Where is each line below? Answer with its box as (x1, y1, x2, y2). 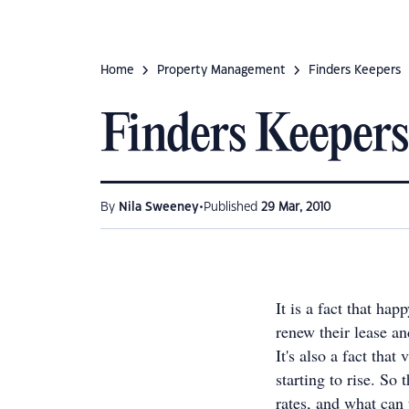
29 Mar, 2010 (261, 202, 330, 213)
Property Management (157, 65, 286, 76)
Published (204, 202, 261, 213)
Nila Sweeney (119, 202, 199, 213)
